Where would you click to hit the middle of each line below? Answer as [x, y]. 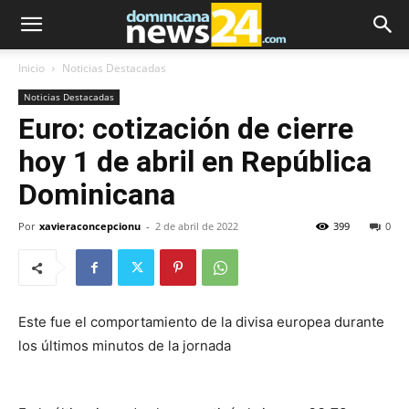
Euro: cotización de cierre [186, 129]
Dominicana [97, 194]
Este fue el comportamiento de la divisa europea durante [201, 322]
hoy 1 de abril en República [195, 162]
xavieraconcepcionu [90, 226]
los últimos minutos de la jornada [125, 346]
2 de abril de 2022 [197, 226]
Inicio [31, 68]
